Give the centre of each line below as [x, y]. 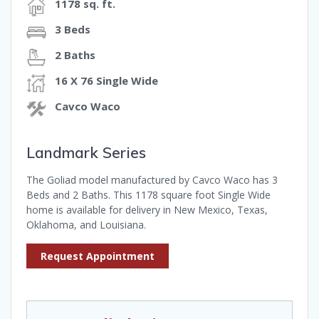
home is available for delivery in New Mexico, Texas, [147, 210]
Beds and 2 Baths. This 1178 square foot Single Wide [148, 195]
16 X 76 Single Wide [106, 81]
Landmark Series [86, 153]
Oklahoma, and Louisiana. [86, 225]
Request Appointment [98, 256]
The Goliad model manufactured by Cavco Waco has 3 [152, 180]
